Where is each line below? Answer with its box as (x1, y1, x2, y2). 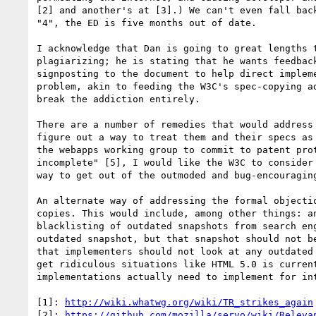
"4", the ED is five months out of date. (37, 17, 257, 28)
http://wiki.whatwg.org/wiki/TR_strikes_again (65, 296, 313, 308)
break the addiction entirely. (37, 93, 200, 104)
